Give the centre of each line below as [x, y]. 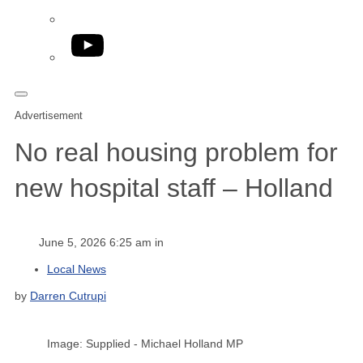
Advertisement [49, 115]
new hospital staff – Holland [174, 188]
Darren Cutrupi [68, 295]
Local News [77, 269]
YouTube [96, 38]
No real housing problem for [176, 153]
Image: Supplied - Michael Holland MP [145, 343]
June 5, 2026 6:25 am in [101, 242]
